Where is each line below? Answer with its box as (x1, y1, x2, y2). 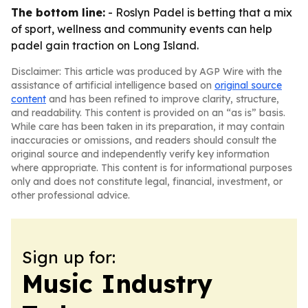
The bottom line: (11, 5, 105, 19)
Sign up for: (22, 247, 115, 267)
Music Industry (22, 268, 212, 299)
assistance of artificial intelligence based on (11, 79, 214, 91)
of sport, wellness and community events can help (11, 22, 272, 36)
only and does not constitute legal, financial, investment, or (11, 175, 283, 188)
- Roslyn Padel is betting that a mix (105, 5, 292, 19)
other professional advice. (11, 189, 130, 201)
